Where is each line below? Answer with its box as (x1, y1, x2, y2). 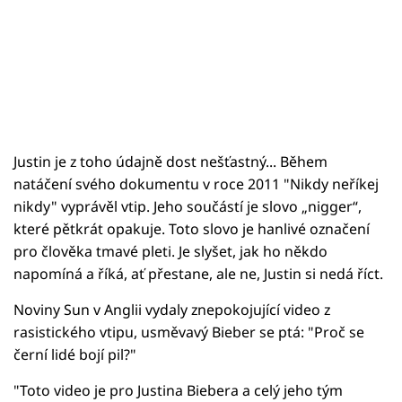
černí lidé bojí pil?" (13, 344, 136, 364)
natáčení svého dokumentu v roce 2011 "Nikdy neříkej (13, 173, 379, 194)
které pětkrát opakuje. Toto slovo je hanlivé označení (13, 218, 370, 239)
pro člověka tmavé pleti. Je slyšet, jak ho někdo (13, 240, 328, 261)
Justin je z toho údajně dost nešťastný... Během (13, 151, 328, 171)
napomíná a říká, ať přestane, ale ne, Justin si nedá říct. (13, 263, 383, 284)
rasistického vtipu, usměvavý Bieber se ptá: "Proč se (13, 321, 364, 342)
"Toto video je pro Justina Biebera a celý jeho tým (13, 380, 343, 400)
